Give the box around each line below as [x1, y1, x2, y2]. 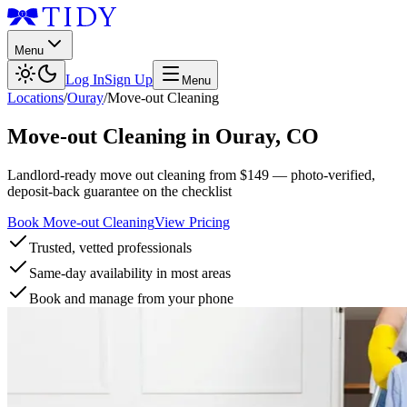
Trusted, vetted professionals [29, 239, 192, 255]
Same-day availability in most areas [29, 264, 231, 281]
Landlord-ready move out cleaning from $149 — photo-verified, [7, 166, 375, 183]
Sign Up [104, 72, 153, 87]
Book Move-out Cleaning [7, 213, 154, 230]
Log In [65, 72, 104, 87]
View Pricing [154, 213, 230, 230]
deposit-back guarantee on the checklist [7, 183, 232, 199]
